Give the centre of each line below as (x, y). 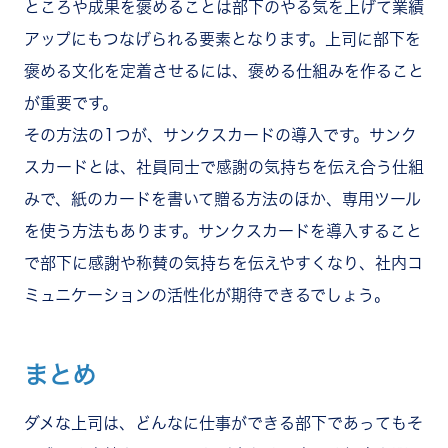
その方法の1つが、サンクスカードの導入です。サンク (220, 135)
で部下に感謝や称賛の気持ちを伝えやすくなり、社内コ (223, 263)
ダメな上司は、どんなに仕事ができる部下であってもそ (223, 423)
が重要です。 (71, 103)
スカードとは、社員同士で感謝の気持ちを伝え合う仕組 (224, 167)
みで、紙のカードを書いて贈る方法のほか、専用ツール (222, 199)
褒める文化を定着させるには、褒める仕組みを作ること (224, 71)
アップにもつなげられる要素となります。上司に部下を (222, 39)
